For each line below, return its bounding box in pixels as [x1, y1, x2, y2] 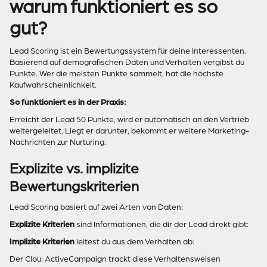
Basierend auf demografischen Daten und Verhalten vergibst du [10, 58, 244, 67]
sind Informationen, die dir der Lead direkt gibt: [74, 220, 249, 229]
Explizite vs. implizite [10, 161, 139, 176]
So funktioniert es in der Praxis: [10, 98, 126, 107]
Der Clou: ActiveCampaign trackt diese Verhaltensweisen [10, 254, 221, 263]
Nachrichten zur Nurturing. [10, 138, 106, 147]
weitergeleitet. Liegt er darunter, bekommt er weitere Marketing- [10, 126, 249, 135]
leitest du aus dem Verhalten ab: [74, 237, 194, 246]
